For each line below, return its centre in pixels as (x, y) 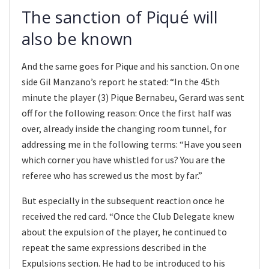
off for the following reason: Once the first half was (127, 113)
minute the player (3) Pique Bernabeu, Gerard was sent (133, 97)
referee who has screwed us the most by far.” (112, 175)
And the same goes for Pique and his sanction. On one (131, 66)
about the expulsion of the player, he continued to (124, 231)
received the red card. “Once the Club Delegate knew (128, 216)
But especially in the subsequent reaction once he (123, 200)
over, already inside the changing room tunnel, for (124, 128)
